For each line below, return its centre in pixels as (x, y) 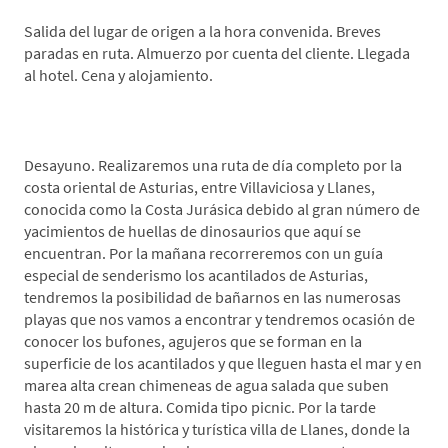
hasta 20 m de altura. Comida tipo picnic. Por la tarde (200, 407)
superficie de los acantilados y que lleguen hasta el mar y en (223, 363)
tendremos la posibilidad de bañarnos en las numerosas (212, 297)
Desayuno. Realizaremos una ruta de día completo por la (213, 165)
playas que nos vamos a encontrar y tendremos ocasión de (219, 319)
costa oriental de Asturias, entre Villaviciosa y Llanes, (199, 187)
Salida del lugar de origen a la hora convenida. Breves (202, 31)
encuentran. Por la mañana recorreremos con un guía (203, 253)
